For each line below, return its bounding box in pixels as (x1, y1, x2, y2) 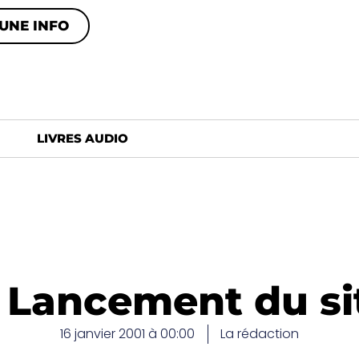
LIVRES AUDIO (37, 131, 128, 146)
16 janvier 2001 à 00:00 (60, 325, 195, 343)
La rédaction (220, 325, 299, 343)
